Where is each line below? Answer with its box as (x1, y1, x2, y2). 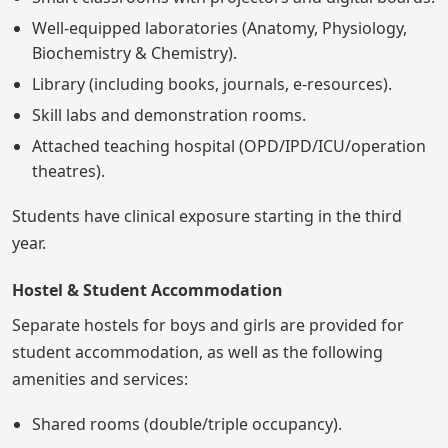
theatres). (32, 159, 105, 182)
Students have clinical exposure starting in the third (12, 204, 402, 227)
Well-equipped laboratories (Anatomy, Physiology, (32, 16, 407, 39)
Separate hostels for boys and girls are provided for (12, 313, 404, 336)
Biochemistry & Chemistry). (32, 41, 237, 64)
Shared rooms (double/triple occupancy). (32, 412, 342, 435)
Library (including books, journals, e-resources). (32, 72, 392, 95)
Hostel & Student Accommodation (12, 278, 283, 301)
